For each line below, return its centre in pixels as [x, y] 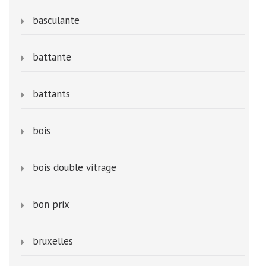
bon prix [51, 204]
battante [52, 57]
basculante [56, 20]
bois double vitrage [75, 167]
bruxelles [53, 241]
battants [51, 94]
